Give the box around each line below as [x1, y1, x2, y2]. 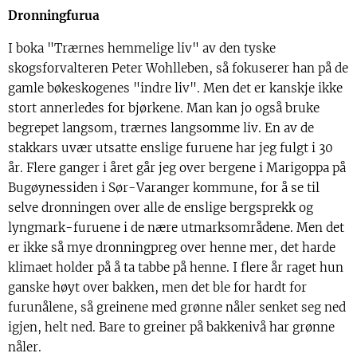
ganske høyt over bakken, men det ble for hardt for [8, 279, 307, 295]
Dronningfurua [8, 7, 100, 23]
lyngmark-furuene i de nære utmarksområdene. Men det [8, 219, 344, 235]
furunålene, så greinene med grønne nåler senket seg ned [8, 299, 346, 315]
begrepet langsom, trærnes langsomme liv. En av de [8, 120, 314, 135]
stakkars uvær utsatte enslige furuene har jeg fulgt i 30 [8, 139, 333, 155]
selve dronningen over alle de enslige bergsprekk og [8, 199, 313, 215]
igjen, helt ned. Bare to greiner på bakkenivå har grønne [8, 319, 335, 335]
